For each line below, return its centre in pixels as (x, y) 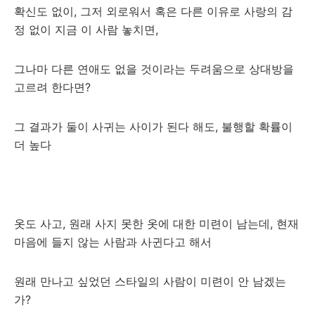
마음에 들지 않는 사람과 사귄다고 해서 (113, 242)
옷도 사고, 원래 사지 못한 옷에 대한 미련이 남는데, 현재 (156, 224)
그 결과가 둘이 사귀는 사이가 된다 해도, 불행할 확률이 (153, 127)
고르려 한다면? (52, 87)
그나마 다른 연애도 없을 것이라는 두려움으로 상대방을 (154, 69)
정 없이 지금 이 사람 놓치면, (86, 30)
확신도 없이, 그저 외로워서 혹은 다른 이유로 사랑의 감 (153, 11)
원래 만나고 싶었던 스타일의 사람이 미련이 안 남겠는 (150, 281)
